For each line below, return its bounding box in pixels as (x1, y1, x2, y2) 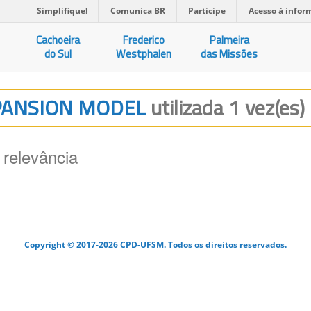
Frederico (123, 32, 165, 48)
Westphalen (116, 46, 172, 62)
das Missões (201, 46, 258, 62)
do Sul (44, 46, 72, 62)
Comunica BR (110, 5, 165, 17)
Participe (188, 5, 226, 17)
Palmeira (209, 32, 249, 48)
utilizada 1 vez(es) (151, 92, 305, 124)
